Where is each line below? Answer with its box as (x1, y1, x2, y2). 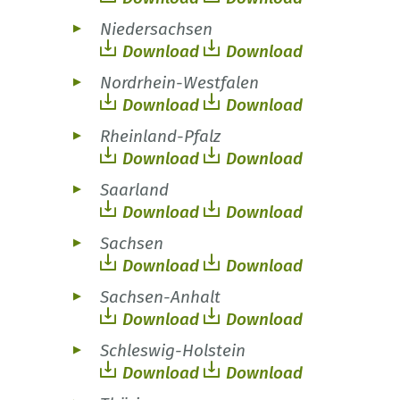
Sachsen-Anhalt (100, 287, 221, 308)
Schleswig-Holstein (100, 340, 246, 362)
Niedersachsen (100, 19, 212, 40)
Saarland (100, 179, 169, 201)
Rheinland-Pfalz (100, 126, 221, 147)
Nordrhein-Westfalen (100, 72, 259, 94)
